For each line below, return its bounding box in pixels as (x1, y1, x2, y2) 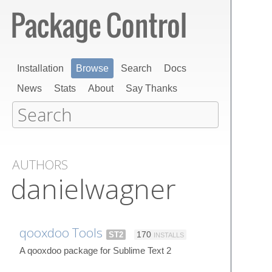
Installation (17, 63, 64, 73)
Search (121, 63, 152, 73)
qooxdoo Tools (19, 223, 103, 241)
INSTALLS (154, 231, 184, 239)
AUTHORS (12, 156, 68, 173)
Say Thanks (126, 83, 177, 93)
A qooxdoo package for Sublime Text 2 (19, 245, 171, 256)
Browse (76, 63, 109, 73)
